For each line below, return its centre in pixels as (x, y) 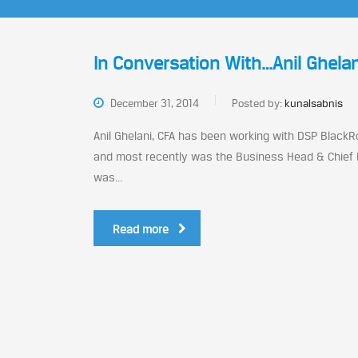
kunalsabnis (314, 103)
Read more (141, 229)
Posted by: (258, 103)
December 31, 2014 (153, 103)
